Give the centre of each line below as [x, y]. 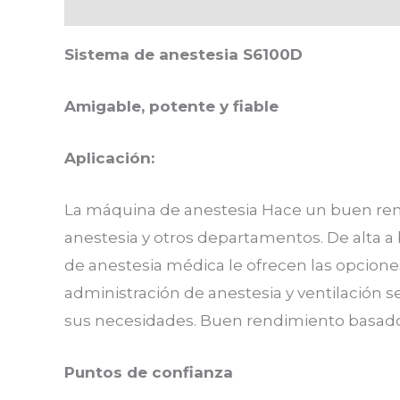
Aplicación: [109, 158]
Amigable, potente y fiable [171, 106]
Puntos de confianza [149, 373]
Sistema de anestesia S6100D [183, 54]
